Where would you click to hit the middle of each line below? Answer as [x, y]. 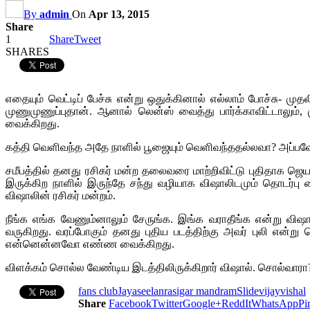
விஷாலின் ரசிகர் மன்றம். [61, 195]
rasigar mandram [200, 291]
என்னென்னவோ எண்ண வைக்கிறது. [90, 244]
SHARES [27, 51]
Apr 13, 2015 [119, 14]
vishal [293, 291]
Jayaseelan [141, 291]
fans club [98, 291]
